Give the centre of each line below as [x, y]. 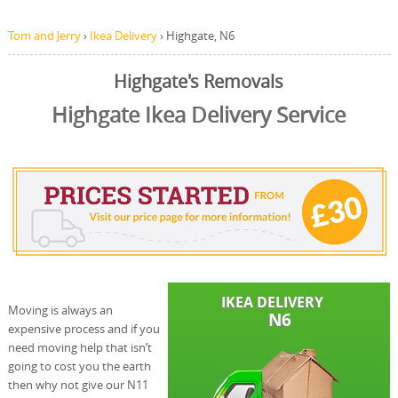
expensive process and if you [84, 328]
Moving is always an [60, 310]
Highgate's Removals [199, 82]
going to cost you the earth [79, 366]
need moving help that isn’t [80, 347]
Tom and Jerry [44, 36]
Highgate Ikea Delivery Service [199, 115]
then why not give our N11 [78, 384]
